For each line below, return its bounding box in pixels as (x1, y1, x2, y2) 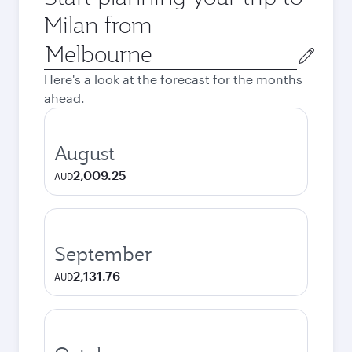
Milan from (44, 10, 152, 39)
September (54, 241, 152, 266)
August (54, 141, 115, 166)
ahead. (44, 90, 85, 105)
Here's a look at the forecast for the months (44, 71, 302, 86)
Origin (43, 40, 80, 55)
